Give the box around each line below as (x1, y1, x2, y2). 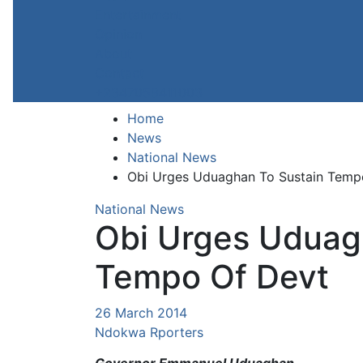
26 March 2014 (95, 304, 187, 321)
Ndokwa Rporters (95, 323, 203, 340)
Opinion (95, 25, 142, 42)
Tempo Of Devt (95, 256, 329, 297)
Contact (95, 64, 144, 81)
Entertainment (95, 6, 181, 23)
